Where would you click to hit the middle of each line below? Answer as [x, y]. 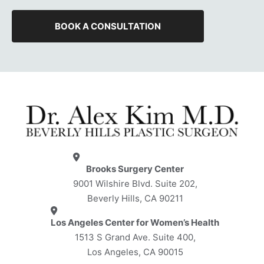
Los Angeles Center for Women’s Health [135, 222]
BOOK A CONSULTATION [108, 26]
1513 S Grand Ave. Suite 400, [135, 237]
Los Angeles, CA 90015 [135, 252]
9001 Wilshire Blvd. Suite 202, [135, 184]
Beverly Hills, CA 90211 [135, 199]
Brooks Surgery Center [135, 169]
